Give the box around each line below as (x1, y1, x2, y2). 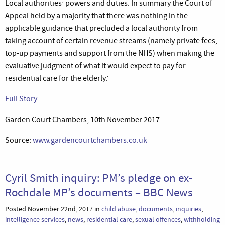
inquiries (176, 204, 201, 214)
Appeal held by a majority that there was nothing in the (5, 10, 188, 21)
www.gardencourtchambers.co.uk (33, 135, 147, 145)
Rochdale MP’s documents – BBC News (5, 184, 193, 200)
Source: (5, 135, 33, 145)
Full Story (5, 93, 37, 104)
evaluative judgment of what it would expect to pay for (5, 60, 186, 71)
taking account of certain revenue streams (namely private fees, (5, 35, 217, 46)
